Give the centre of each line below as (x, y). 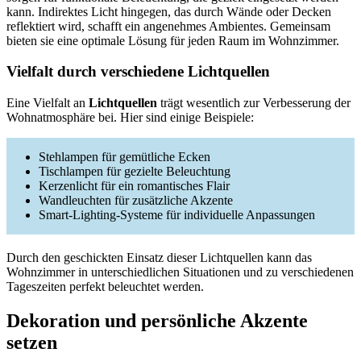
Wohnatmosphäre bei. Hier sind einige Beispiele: (130, 118)
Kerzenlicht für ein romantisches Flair (134, 186)
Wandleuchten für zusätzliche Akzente (136, 201)
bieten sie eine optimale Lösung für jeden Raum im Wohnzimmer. (173, 40)
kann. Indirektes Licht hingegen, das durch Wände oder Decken (169, 11)
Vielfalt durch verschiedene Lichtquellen (138, 72)
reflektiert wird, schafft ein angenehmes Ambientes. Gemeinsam (168, 26)
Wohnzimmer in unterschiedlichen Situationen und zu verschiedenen (180, 272)
